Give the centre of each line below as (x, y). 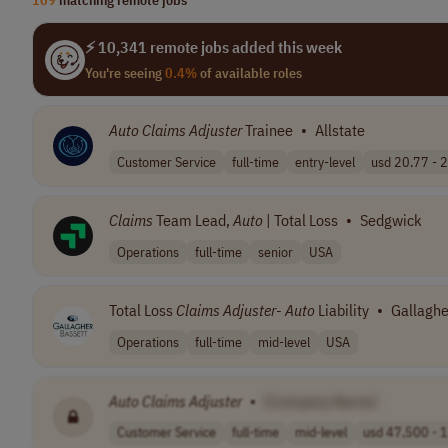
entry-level (325, 161)
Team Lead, (193, 220)
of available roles (249, 73)
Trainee (267, 130)
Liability (342, 310)
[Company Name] (320, 400)
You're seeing (125, 73)
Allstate (340, 130)
